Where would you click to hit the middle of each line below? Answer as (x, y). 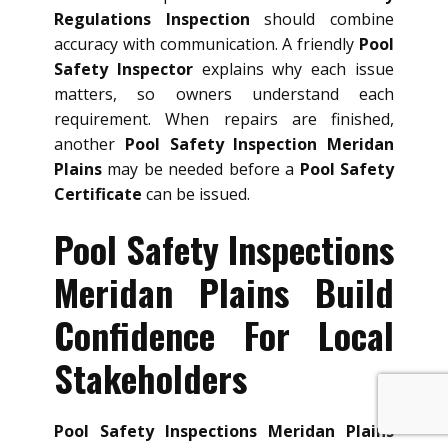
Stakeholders (150, 378)
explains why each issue (293, 69)
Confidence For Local (224, 335)
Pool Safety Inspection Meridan (259, 144)
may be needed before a (201, 169)
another (89, 144)
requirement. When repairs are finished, (224, 119)
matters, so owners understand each (224, 94)
